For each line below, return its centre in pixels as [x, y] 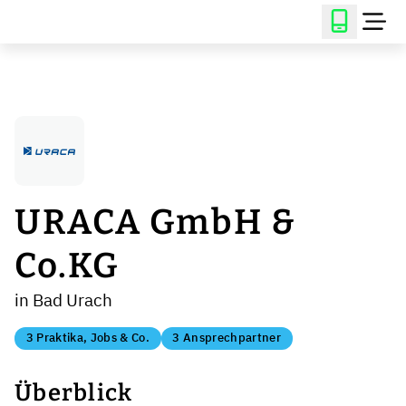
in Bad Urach [63, 299]
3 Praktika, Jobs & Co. [87, 338]
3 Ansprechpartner [227, 338]
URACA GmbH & [156, 222]
